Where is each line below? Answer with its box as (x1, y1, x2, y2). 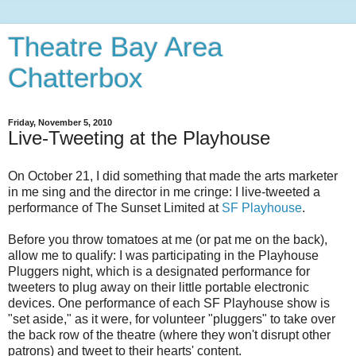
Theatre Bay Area (8, 32, 222, 62)
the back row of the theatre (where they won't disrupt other (8, 327, 331, 342)
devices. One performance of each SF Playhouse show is (8, 296, 330, 310)
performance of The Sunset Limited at (8, 200, 222, 215)
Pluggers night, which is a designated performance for (8, 264, 310, 278)
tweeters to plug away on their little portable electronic (8, 280, 309, 294)
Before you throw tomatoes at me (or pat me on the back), (8, 232, 327, 246)
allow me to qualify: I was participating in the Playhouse (8, 248, 319, 262)
